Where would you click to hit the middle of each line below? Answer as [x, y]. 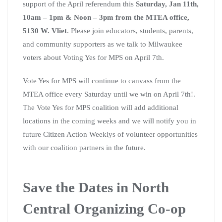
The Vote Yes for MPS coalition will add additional [101, 107]
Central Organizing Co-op [104, 208]
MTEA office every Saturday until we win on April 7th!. [109, 94]
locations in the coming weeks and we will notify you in [110, 121]
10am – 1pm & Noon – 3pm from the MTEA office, [106, 17]
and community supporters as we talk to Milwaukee [103, 44]
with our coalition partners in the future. [84, 147]
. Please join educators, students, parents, [130, 30]
